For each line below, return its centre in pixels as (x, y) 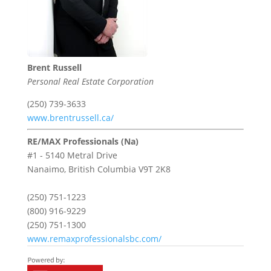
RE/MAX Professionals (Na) (83, 142)
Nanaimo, (47, 169)
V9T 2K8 (154, 169)
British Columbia (102, 169)
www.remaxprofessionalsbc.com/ (94, 239)
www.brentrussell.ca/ (70, 118)
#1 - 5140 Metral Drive (72, 155)
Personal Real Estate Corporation (90, 82)
